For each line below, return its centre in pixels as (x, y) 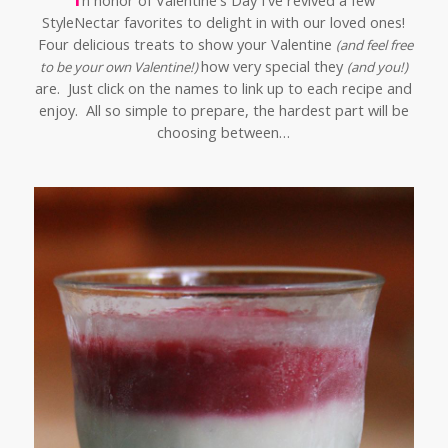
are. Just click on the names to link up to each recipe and (224, 88)
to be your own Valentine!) (118, 67)
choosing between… (224, 132)
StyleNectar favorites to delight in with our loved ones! (224, 22)
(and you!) (377, 67)
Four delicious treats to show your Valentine (185, 44)
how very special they (273, 66)
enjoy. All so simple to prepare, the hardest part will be (223, 110)
